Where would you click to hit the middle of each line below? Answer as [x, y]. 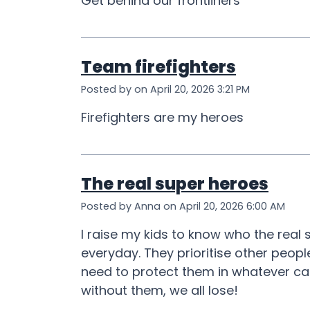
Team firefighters [158, 67]
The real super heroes [175, 184]
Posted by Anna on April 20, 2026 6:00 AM [183, 207]
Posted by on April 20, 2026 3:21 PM [165, 90]
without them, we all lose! [159, 291]
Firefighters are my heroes [162, 118]
